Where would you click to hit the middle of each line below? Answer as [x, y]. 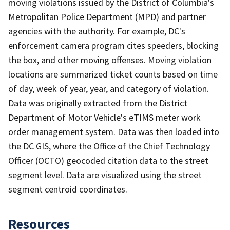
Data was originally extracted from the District [98, 103]
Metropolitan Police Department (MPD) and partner [107, 16]
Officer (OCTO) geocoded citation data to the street [108, 160]
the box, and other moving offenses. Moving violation [110, 60]
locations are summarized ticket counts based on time [113, 74]
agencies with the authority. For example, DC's [97, 31]
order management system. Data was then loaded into [114, 131]
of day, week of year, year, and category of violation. [109, 88]
